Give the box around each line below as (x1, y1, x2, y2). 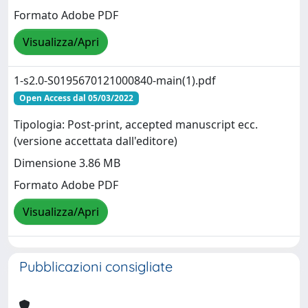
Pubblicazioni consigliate (19, 258, 173, 275)
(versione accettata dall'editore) (14, 133, 177, 149)
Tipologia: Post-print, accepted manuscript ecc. (14, 117, 258, 133)
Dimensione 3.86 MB (14, 155, 120, 171)
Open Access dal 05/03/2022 (19, 92, 133, 104)
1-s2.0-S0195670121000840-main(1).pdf (14, 73, 216, 88)
